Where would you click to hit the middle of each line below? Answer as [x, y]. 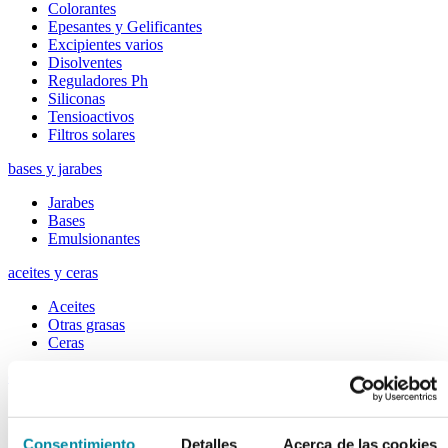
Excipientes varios [105, 44]
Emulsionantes [94, 238]
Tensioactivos [91, 116]
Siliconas [76, 98]
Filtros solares [91, 134]
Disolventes [85, 62]
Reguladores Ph [98, 80]
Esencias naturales [105, 410]
